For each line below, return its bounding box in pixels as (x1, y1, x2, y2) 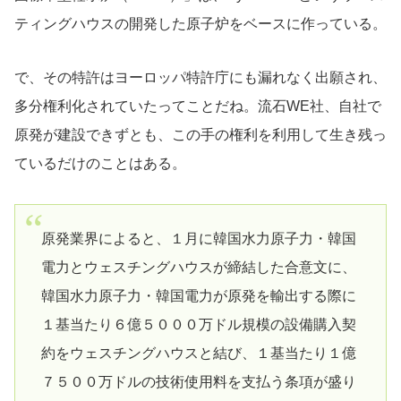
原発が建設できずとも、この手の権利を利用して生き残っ (14, 127, 387, 143)
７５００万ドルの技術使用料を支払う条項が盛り (40, 374, 356, 390)
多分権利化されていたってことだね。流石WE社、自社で (14, 98, 381, 115)
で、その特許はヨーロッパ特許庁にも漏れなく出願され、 (14, 70, 387, 86)
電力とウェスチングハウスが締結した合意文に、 (40, 260, 356, 276)
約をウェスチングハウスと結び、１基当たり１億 (40, 346, 356, 362)
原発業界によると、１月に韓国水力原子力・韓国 (40, 231, 356, 247)
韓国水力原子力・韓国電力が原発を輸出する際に (40, 288, 356, 304)
